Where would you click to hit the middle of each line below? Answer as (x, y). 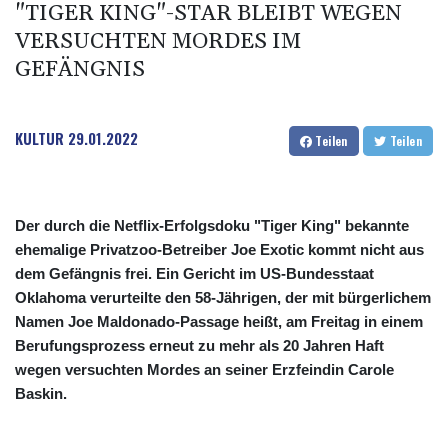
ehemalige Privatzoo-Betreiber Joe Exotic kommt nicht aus (219, 249)
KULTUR (39, 137)
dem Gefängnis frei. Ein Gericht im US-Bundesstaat (194, 273)
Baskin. (41, 393)
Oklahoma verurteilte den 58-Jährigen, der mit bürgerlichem (223, 297)
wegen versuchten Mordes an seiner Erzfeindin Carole (204, 369)
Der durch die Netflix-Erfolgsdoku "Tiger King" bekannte (212, 225)
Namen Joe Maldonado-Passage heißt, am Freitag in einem (219, 321)
